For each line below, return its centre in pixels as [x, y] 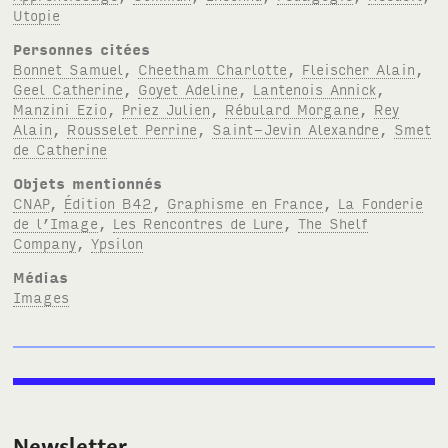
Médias [41, 276]
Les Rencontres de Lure [198, 222]
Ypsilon [117, 242]
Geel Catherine [68, 88]
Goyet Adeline [188, 88]
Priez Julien [166, 108]
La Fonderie [381, 202]
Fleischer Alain [359, 68]
